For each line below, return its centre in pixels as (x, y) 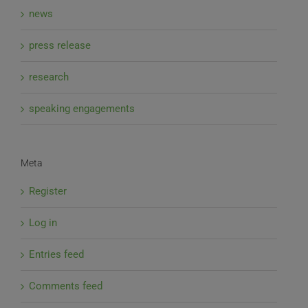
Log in (43, 222)
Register (48, 191)
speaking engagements (82, 108)
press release (60, 45)
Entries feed (56, 254)
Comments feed (66, 286)
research (49, 77)
